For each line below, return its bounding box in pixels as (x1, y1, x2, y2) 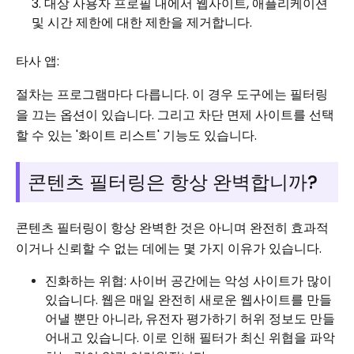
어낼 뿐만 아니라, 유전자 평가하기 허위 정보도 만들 (45, 309, 335, 328)
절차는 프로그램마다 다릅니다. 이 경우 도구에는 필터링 (16, 85, 328, 104)
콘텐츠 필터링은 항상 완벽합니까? (28, 168, 318, 195)
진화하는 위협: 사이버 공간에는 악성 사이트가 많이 (45, 271, 332, 290)
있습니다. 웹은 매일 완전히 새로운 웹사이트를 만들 (45, 290, 332, 309)
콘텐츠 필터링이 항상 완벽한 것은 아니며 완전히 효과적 (16, 218, 329, 237)
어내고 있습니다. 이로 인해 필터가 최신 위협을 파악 (45, 328, 335, 347)
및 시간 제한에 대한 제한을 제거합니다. (32, 13, 252, 32)
